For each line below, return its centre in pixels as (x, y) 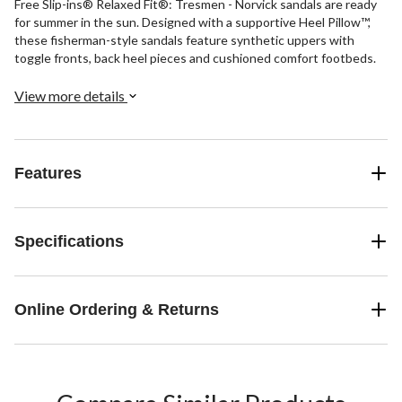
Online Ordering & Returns (117, 309)
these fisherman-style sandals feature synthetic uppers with (184, 39)
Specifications (69, 241)
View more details (71, 95)
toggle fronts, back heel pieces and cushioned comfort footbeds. (195, 57)
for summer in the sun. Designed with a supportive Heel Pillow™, (192, 22)
